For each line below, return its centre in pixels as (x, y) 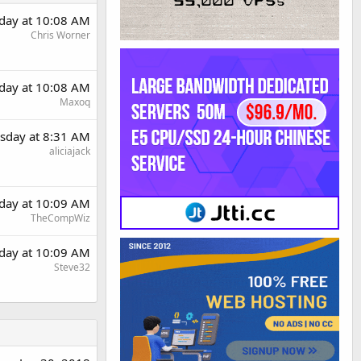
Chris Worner (60, 35)
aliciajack (70, 151)
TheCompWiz (60, 218)
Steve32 (72, 267)
